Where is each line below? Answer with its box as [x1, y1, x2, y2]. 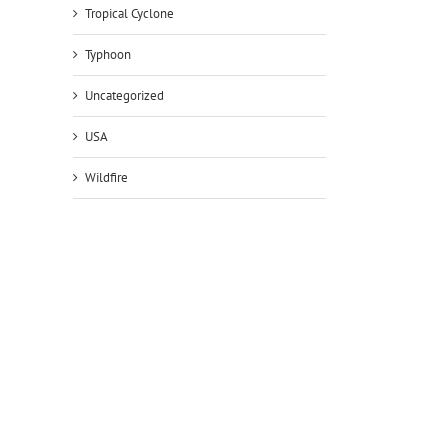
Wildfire [85, 168, 128, 186]
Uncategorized [85, 86, 164, 104]
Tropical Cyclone [85, 4, 174, 22]
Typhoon [85, 45, 131, 63]
